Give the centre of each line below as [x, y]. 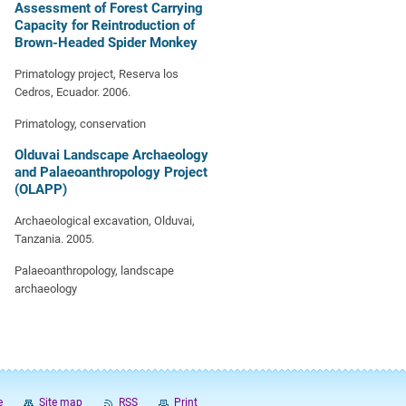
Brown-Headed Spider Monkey [106, 43]
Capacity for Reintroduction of [105, 25]
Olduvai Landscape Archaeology [111, 155]
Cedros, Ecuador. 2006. [72, 92]
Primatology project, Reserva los [97, 74]
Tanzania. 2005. [54, 239]
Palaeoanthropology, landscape [94, 271]
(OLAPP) [41, 189]
